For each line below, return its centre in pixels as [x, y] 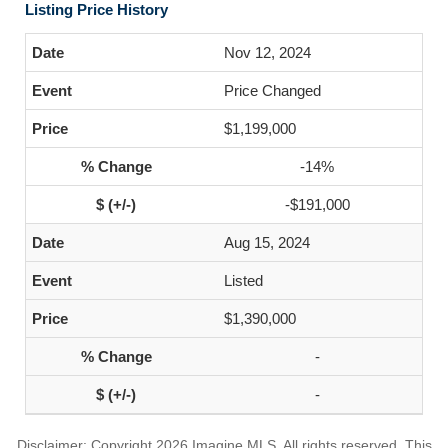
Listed [243, 280]
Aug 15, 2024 [267, 242]
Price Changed [272, 90]
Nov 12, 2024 [267, 52]
